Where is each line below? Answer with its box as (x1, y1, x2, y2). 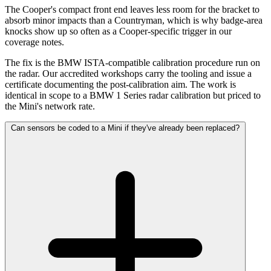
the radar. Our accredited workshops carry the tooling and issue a (5, 68, 252, 79)
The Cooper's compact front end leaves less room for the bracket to (5, 4, 260, 15)
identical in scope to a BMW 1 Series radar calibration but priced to (5, 90, 261, 101)
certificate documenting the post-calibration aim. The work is (5, 79, 236, 90)
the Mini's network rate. (5, 101, 95, 112)
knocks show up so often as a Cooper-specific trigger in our (5, 26, 232, 37)
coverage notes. (5, 37, 64, 48)
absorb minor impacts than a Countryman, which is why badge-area (5, 15, 263, 26)
